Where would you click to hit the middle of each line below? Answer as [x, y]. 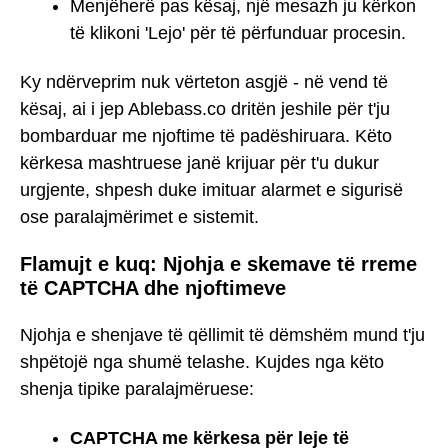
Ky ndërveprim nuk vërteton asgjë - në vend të [204, 81]
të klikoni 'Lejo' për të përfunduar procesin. [238, 33]
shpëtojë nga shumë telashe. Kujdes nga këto [202, 361]
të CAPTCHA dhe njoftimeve [153, 288]
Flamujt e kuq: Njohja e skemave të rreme [218, 264]
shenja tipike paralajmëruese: [137, 388]
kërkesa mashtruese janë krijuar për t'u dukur [199, 162]
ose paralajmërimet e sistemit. [139, 216]
